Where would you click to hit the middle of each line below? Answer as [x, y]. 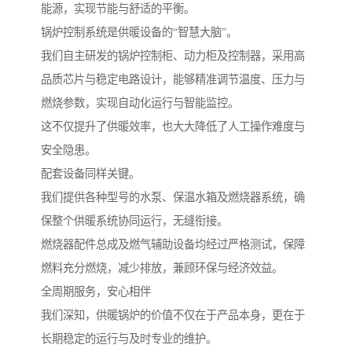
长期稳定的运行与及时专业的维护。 [129, 339]
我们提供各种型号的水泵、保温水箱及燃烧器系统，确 [173, 198]
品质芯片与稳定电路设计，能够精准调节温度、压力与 [173, 80]
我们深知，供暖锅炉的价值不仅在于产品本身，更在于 [173, 315]
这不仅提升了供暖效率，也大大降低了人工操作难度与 [173, 127]
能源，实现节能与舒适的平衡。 [118, 9]
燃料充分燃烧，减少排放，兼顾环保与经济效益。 [162, 268]
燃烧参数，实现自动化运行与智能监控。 [140, 103]
